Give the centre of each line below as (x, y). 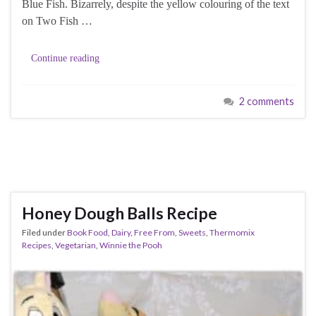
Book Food (87, 233)
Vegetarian (75, 245)
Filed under (44, 233)
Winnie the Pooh (131, 245)
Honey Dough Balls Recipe (120, 213)
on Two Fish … (57, 21)
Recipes (37, 245)
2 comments (267, 102)
